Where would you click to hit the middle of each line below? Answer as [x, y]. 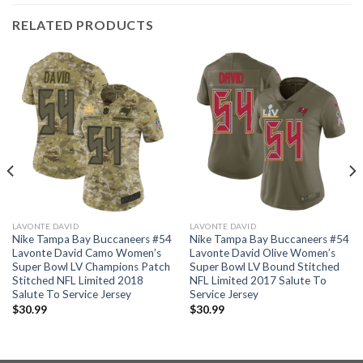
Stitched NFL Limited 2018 [77, 281]
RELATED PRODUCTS [83, 24]
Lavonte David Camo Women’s [86, 253]
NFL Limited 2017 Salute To [258, 281]
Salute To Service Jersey [71, 295]
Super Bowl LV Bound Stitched [264, 267]
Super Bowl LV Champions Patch [91, 267]
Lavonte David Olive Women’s [262, 253]
